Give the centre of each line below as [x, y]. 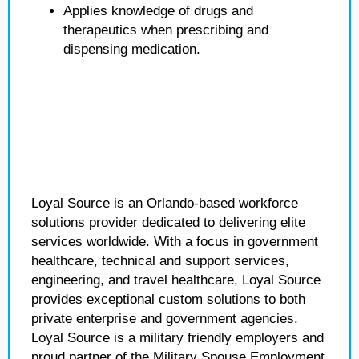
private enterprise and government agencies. [165, 319]
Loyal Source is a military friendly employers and [177, 338]
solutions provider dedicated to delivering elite [168, 222]
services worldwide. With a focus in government [175, 242]
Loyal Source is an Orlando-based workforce [165, 203]
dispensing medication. [132, 49]
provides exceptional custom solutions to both [168, 299]
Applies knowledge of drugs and [158, 11]
